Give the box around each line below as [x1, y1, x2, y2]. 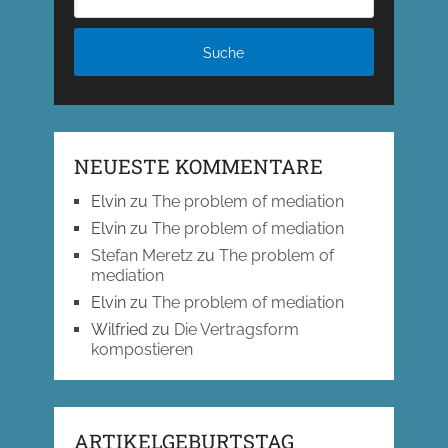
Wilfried [90, 320, 148, 340]
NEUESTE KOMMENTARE [73, 153, 323, 180]
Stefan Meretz [90, 246, 193, 266]
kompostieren [90, 340, 193, 360]
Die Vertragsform [173, 320, 299, 340]
